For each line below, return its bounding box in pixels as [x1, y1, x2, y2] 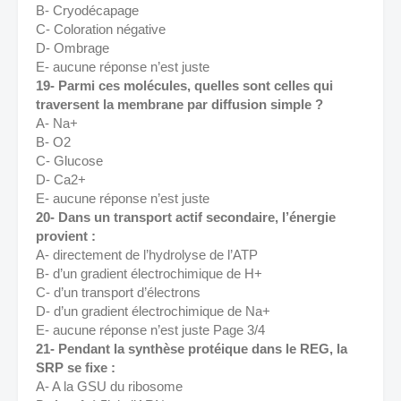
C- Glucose [36, 153, 103, 168]
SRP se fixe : [36, 360, 119, 375]
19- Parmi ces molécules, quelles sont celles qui [36, 78, 333, 93]
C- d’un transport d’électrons [36, 285, 204, 300]
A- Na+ [36, 115, 81, 131]
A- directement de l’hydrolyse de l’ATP [36, 247, 261, 262]
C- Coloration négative [36, 21, 169, 37]
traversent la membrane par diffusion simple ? [36, 97, 327, 112]
